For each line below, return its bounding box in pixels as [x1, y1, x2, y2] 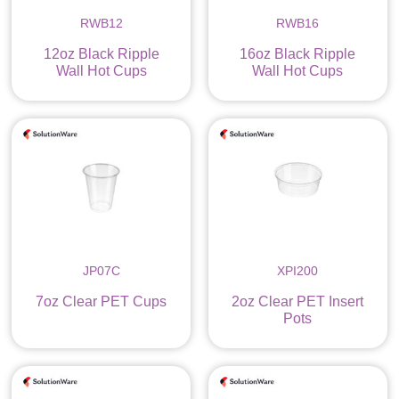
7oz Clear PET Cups [36, 293, 167, 309]
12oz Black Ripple [43, 46, 159, 62]
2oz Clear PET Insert [232, 293, 364, 309]
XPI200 [277, 263, 319, 278]
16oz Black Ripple [240, 46, 356, 62]
